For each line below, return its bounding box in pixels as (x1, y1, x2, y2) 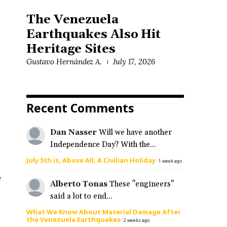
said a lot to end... (50, 192, 112, 202)
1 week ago (159, 157, 182, 164)
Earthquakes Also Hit (26, 26, 161, 42)
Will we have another (98, 127, 172, 137)
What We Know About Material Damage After (26, 207, 181, 217)
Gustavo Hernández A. (26, 56, 102, 66)
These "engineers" (109, 179, 174, 190)
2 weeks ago (124, 217, 149, 224)
